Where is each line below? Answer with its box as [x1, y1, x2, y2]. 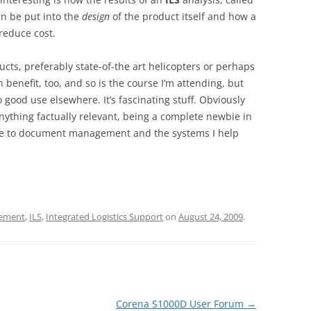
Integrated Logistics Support [46, 210, 163, 224]
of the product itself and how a [110, 10, 256, 24]
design [82, 10, 110, 24]
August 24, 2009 [178, 210, 243, 224]
